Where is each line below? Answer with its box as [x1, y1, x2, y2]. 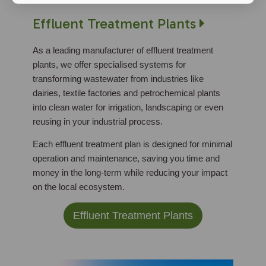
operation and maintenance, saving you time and [33, 153, 220, 163]
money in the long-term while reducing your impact [33, 167, 227, 178]
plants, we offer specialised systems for [33, 59, 186, 69]
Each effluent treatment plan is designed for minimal [33, 139, 232, 149]
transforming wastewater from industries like [33, 74, 204, 84]
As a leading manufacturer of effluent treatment [33, 45, 213, 55]
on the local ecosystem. [33, 182, 125, 192]
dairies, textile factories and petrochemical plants [33, 88, 220, 98]
